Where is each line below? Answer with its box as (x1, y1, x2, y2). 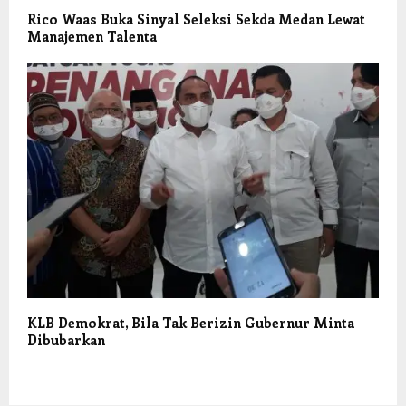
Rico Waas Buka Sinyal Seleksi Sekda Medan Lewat (27, 9, 365, 28)
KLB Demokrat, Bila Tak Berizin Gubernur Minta (27, 313, 354, 332)
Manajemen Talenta (27, 26, 157, 45)
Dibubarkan (27, 330, 105, 349)
